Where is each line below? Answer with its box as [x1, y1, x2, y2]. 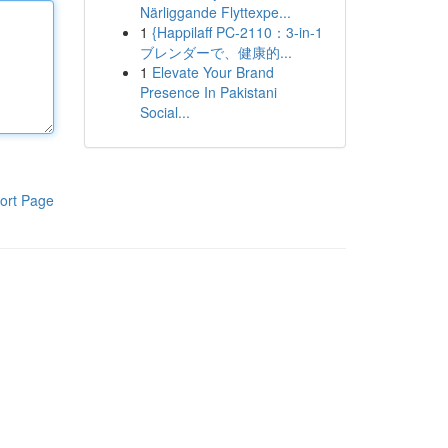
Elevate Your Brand [151, 62, 274, 82]
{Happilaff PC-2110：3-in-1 [151, 22, 323, 42]
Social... [139, 102, 190, 122]
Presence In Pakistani [139, 82, 277, 102]
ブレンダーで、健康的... [139, 42, 292, 62]
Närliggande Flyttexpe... [139, 2, 291, 22]
